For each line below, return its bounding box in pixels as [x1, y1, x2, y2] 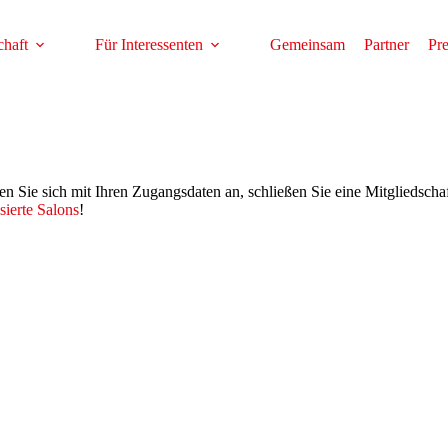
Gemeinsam [269, 36, 345, 53]
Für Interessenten [94, 36, 203, 53]
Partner [363, 36, 409, 53]
